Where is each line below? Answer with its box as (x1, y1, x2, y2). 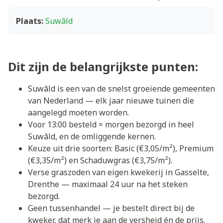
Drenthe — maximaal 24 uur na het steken (28, 179, 188, 190)
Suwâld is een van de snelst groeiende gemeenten (28, 83, 215, 94)
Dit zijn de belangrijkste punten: (8, 58, 198, 75)
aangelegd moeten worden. (28, 107, 129, 118)
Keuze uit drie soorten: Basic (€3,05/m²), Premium (28, 143, 214, 154)
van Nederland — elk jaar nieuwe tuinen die (28, 95, 194, 106)
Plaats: (16, 15, 43, 26)
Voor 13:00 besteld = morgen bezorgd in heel (28, 119, 194, 130)
